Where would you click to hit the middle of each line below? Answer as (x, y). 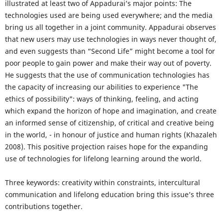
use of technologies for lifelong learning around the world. (103, 159)
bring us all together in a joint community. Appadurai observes (110, 27)
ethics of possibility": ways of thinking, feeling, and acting (102, 99)
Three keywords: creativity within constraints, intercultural (102, 183)
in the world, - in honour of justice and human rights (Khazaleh (111, 135)
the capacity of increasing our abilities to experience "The (101, 87)
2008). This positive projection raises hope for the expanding (106, 147)
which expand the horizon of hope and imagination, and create (111, 111)
